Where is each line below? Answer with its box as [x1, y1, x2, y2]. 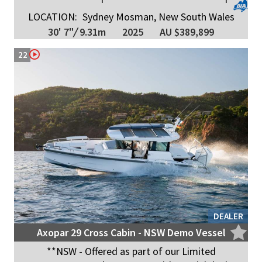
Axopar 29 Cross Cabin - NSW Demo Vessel [36, 225, 226, 239]
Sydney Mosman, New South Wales [80, 10, 235, 24]
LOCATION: [27, 10, 77, 24]
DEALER [213, 210, 243, 222]
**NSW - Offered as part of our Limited [46, 244, 216, 258]
